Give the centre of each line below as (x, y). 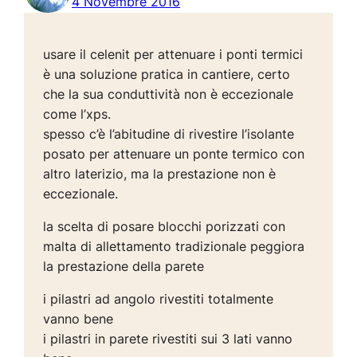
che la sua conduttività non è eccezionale (169, 94)
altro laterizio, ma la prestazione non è (160, 174)
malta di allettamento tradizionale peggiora (174, 247)
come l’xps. (77, 114)
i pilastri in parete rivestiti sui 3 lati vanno (168, 339)
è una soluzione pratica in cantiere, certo (167, 75)
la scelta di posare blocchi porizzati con (165, 227)
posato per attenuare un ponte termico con (174, 154)
